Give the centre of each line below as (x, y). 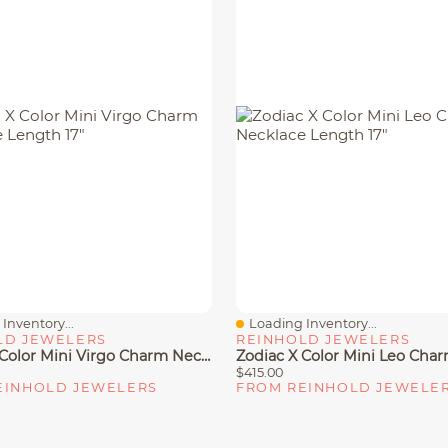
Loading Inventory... (313, 323)
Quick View (285, 332)
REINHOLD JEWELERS (323, 339)
